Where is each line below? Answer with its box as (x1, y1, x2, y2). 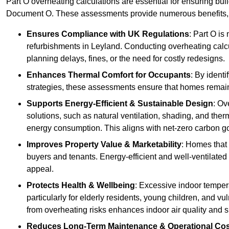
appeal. (27, 165, 54, 174)
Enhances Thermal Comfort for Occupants (27, 71, 191, 80)
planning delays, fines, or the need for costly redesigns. (27, 54, 225, 63)
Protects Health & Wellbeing (27, 181, 135, 190)
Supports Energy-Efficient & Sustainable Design (27, 99, 213, 108)
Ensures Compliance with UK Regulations (27, 30, 189, 39)
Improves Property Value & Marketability (27, 140, 181, 149)
